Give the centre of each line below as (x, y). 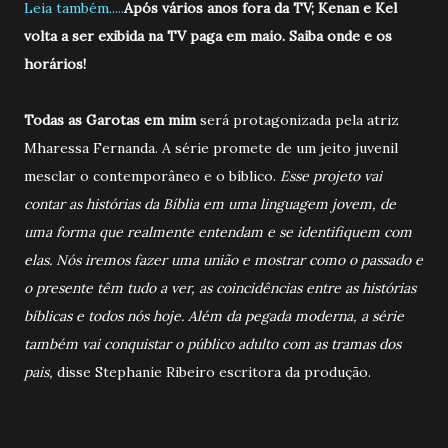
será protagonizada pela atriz (297, 119)
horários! (55, 63)
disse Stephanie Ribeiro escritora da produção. (214, 371)
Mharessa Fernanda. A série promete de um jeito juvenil (211, 147)
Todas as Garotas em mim (110, 119)
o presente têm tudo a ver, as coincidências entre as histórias (220, 287)
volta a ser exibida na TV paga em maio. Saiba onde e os (208, 35)
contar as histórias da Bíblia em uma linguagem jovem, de (210, 203)
